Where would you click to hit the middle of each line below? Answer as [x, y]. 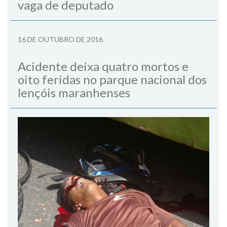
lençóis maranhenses [74, 92]
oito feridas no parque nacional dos [112, 79]
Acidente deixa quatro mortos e [103, 66]
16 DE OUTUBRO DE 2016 [60, 39]
